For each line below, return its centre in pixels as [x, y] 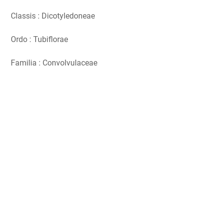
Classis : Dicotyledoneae [53, 16]
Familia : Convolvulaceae [54, 63]
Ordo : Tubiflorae [39, 39]
